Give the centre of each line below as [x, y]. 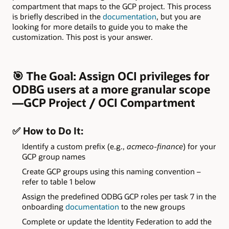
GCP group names [53, 157]
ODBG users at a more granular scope [111, 89]
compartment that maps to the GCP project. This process [112, 6]
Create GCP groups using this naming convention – [111, 171]
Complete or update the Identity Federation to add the [117, 221]
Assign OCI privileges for [143, 76]
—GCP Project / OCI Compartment [104, 102]
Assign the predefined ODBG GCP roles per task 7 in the [119, 196]
